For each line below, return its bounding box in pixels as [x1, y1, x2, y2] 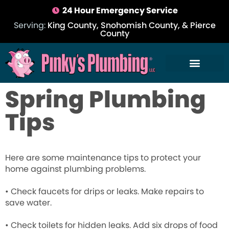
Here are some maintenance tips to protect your [5, 152, 201, 164]
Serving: [13, 19, 48, 31]
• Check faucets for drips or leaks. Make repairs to [5, 186, 204, 198]
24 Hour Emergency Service [62, 5, 178, 16]
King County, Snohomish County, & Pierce [47, 19, 216, 31]
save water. [5, 197, 52, 209]
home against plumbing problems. [5, 163, 146, 175]
